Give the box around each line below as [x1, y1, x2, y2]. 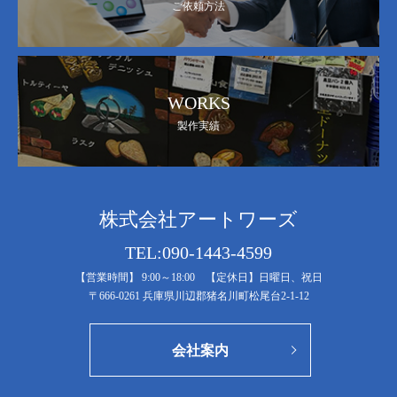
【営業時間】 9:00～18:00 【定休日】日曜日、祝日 [74, 271, 323, 284]
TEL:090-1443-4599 [125, 243, 272, 263]
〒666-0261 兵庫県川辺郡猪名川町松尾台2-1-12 [88, 290, 309, 303]
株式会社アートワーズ [99, 208, 298, 231]
